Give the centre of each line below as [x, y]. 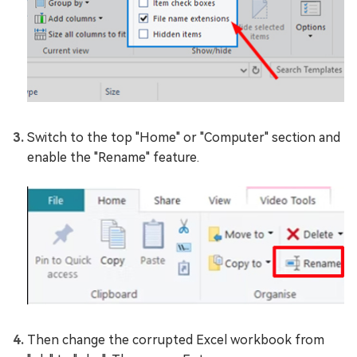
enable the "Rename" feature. [113, 158]
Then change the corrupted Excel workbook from [176, 339]
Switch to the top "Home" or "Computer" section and [184, 138]
